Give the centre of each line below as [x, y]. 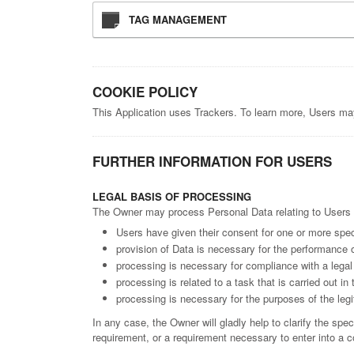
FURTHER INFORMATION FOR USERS [212, 162]
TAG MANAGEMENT [178, 20]
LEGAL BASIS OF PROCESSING [172, 197]
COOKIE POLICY [145, 92]
